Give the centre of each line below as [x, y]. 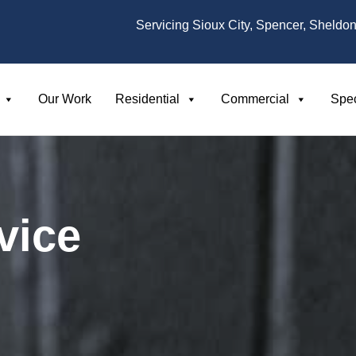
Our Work [65, 99]
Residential [147, 99]
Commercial [255, 99]
